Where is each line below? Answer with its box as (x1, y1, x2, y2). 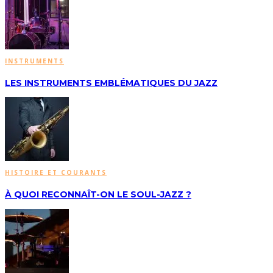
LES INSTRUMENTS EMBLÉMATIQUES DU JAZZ (5, 77, 218, 88)
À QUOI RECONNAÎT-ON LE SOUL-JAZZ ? (5, 189, 191, 200)
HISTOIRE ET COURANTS (5, 168, 107, 177)
